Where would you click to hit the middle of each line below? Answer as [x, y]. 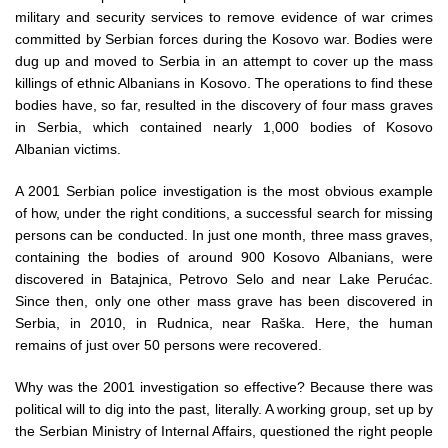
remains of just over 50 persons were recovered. [168, 345]
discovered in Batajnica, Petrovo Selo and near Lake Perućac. [224, 279]
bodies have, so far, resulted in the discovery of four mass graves [224, 105]
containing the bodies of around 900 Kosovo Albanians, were [224, 257]
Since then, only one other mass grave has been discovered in [224, 301]
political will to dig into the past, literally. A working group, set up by [224, 409]
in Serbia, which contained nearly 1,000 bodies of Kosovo [224, 127]
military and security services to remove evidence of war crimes [224, 17]
